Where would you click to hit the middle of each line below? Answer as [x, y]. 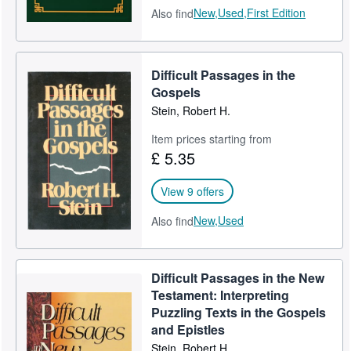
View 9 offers [193, 191]
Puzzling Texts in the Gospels [239, 312]
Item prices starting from [212, 138]
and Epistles [188, 329]
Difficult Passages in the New [238, 278]
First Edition [277, 12]
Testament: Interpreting [221, 295]
